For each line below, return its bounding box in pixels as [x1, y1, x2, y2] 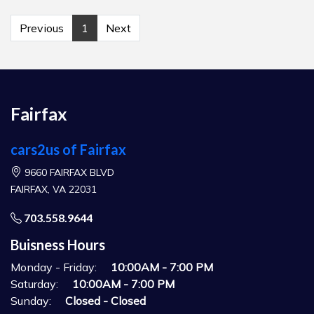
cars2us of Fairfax [11, 140, 126, 158]
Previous [20, 20, 64, 35]
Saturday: [11, 276, 58, 291]
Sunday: [11, 293, 51, 308]
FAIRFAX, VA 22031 [11, 182, 97, 196]
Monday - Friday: [11, 259, 97, 274]
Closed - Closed [65, 293, 146, 308]
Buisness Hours [11, 235, 105, 253]
